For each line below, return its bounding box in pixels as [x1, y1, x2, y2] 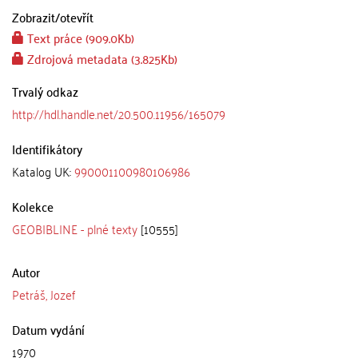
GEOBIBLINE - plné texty [12, 217, 137, 240]
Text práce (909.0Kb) [24, 26, 134, 49]
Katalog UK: [12, 160, 74, 182]
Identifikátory [12, 137, 82, 160]
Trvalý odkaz [12, 80, 78, 102]
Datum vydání [12, 318, 85, 340]
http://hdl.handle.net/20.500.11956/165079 [12, 102, 225, 125]
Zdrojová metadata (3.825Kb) [24, 47, 177, 70]
